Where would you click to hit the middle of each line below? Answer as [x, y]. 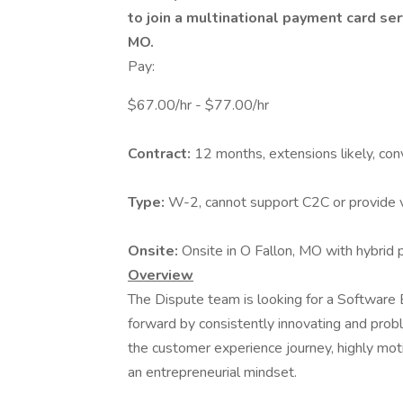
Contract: [161, 154]
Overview [161, 275]
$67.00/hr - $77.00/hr [198, 105]
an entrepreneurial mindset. [212, 372]
